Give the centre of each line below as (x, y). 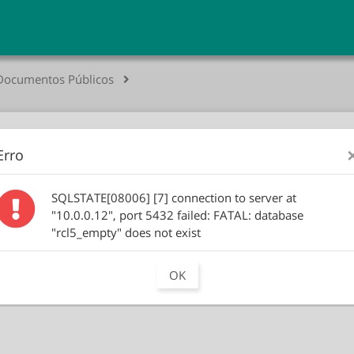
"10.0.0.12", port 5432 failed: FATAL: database (177, 215)
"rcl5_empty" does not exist (126, 233)
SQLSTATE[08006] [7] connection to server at (174, 198)
